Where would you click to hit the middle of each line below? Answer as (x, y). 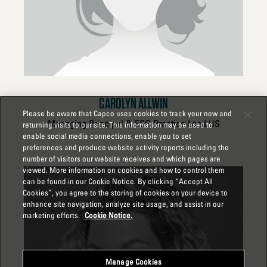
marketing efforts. (52, 215)
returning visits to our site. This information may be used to (118, 125)
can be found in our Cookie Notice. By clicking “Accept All (118, 181)
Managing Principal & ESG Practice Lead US (133, 123)
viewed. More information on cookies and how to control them (124, 170)
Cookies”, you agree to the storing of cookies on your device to (125, 193)
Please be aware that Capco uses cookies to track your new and (128, 113)
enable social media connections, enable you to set (107, 136)
